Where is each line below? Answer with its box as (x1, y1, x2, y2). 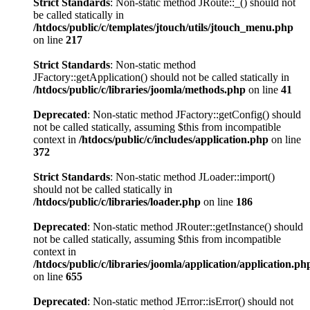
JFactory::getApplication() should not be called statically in (33, 71, 289, 83)
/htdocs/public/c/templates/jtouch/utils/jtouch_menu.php (33, 21, 293, 33)
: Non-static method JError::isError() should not (87, 295, 293, 307)
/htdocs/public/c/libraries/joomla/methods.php (33, 83, 246, 95)
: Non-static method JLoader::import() (110, 170, 275, 183)
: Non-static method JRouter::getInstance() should (87, 220, 303, 232)
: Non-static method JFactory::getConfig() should (87, 108, 301, 120)
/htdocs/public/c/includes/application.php (79, 133, 268, 145)
